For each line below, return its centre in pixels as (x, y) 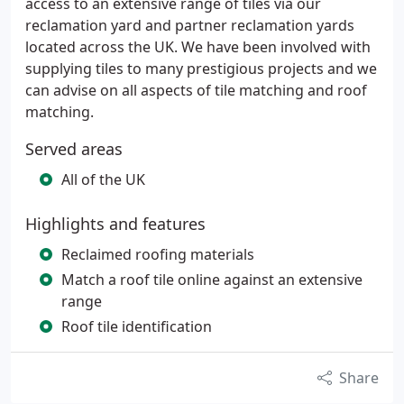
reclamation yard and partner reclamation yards (190, 25)
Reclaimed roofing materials (158, 254)
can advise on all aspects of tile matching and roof (196, 90)
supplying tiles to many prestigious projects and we (201, 69)
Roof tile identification (137, 326)
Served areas (74, 149)
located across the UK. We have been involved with (198, 47)
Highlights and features (115, 224)
